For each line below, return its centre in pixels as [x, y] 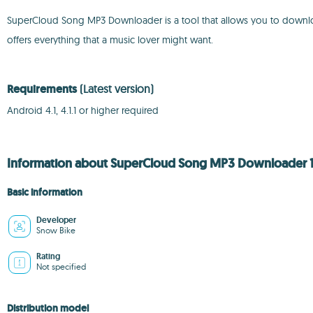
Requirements [43, 89]
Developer [56, 220]
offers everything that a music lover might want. [110, 40]
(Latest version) [117, 89]
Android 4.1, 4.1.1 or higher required [83, 110]
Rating [48, 256]
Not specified [61, 267]
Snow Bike [56, 230]
